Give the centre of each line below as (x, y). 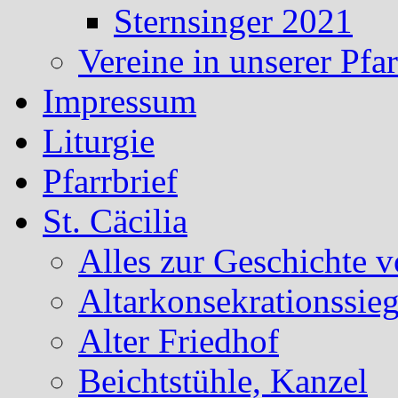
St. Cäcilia (115, 221)
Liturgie (99, 141)
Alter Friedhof (179, 341)
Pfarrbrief (110, 181)
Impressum (119, 101)
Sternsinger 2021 (233, 21)
